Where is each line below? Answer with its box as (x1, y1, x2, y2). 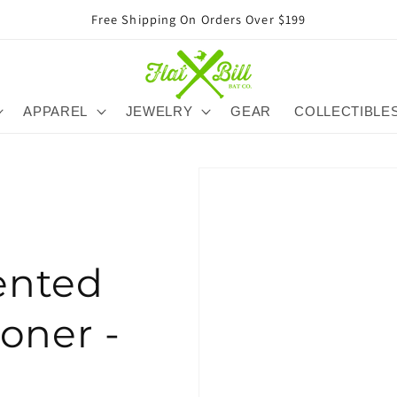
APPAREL (23, 103, 88, 119)
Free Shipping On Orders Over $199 (90, 11, 307, 27)
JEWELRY (125, 103, 193, 119)
